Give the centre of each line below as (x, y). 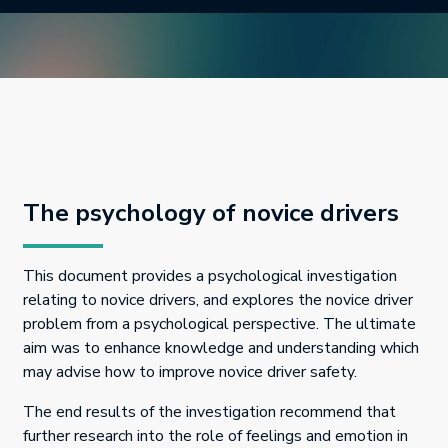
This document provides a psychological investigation (210, 276)
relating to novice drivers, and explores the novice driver (218, 300)
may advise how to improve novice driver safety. (190, 372)
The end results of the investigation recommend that (209, 412)
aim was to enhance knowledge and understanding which (221, 348)
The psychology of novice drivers (211, 213)
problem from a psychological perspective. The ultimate (219, 324)
